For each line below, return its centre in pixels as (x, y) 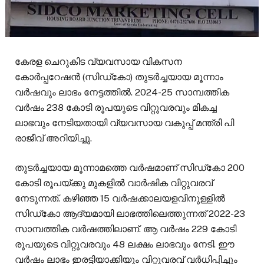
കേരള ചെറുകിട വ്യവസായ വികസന (98, 62)
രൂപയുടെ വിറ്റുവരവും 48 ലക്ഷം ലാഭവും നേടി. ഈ (125, 245)
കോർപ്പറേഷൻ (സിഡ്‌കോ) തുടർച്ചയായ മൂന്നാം (119, 77)
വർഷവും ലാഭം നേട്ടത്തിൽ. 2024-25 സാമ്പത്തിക (122, 93)
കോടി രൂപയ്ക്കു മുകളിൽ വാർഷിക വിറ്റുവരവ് (114, 183)
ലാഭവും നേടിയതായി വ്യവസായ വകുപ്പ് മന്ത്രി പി (124, 123)
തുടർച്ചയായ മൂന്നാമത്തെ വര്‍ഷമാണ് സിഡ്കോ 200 (130, 168)
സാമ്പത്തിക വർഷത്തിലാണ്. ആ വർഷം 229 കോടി (126, 229)
